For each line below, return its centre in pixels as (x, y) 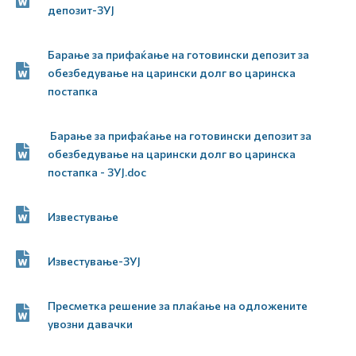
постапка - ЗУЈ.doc (97, 172)
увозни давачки (90, 324)
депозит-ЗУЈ (81, 10)
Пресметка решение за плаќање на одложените (178, 306)
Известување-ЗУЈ (94, 261)
